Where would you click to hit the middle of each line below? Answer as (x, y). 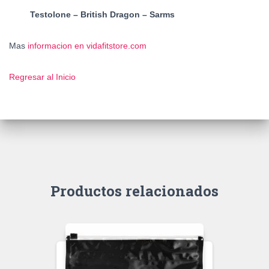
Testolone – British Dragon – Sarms (102, 15)
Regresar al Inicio (42, 77)
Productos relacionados (134, 191)
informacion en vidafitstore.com (86, 46)
